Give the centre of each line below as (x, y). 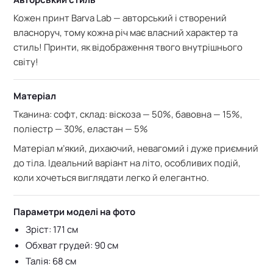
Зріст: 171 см (52, 230)
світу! (26, 62)
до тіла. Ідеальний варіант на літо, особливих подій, (127, 163)
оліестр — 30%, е (56, 129)
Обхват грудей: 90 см (72, 246)
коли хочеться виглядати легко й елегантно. (111, 178)
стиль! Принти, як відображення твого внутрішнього (128, 48)
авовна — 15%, (212, 115)
